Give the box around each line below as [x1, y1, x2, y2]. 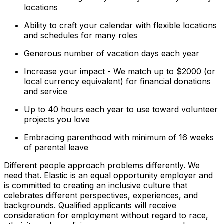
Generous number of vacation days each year [24, 48, 199, 58]
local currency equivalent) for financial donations [24, 76, 211, 86]
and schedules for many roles [24, 30, 137, 40]
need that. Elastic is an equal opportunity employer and [4, 170, 213, 180]
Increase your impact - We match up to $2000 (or [24, 66, 215, 76]
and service [24, 86, 67, 96]
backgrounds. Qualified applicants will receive [4, 200, 176, 210]
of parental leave [24, 142, 88, 152]
